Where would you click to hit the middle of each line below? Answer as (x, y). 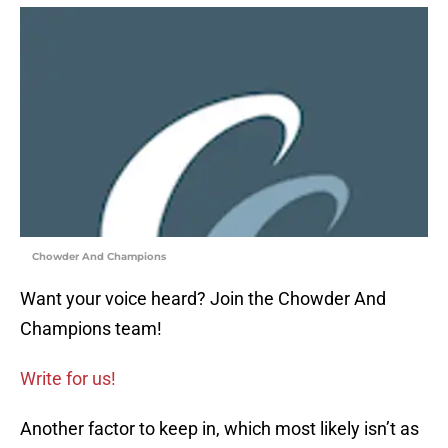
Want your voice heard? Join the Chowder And (203, 299)
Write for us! (68, 379)
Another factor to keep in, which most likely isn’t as (219, 429)
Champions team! (91, 329)
